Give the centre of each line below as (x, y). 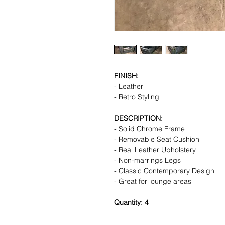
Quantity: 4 (131, 202)
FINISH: (126, 76)
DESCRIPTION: (138, 118)
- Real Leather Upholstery (155, 149)
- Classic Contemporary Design (164, 171)
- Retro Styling (137, 97)
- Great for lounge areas (153, 181)
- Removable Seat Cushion (157, 139)
